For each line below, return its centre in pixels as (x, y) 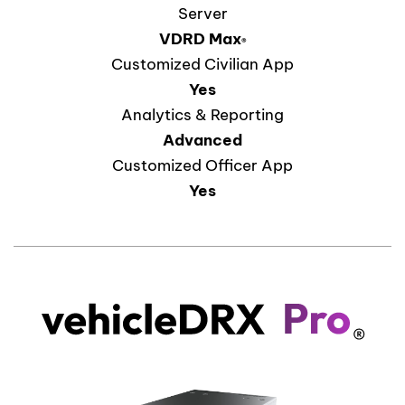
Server (202, 13)
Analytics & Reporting (202, 114)
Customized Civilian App (202, 64)
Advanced (202, 140)
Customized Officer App (202, 165)
